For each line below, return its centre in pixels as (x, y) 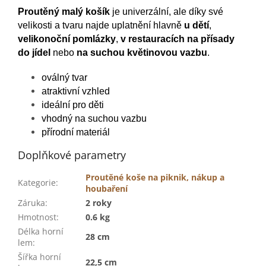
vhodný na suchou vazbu (94, 118)
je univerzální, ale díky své (167, 11)
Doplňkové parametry (72, 155)
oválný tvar (64, 77)
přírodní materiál (76, 132)
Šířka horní (39, 256)
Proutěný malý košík (64, 11)
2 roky (99, 202)
